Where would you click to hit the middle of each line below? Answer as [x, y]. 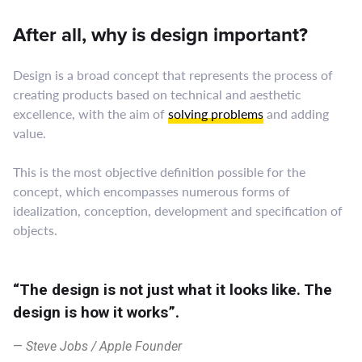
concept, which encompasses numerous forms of [152, 192]
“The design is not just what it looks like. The [173, 290]
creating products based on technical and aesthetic [157, 95]
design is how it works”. [96, 313]
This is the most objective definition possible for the [159, 172]
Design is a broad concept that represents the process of [173, 75]
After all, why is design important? [160, 35]
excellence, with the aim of [90, 114]
